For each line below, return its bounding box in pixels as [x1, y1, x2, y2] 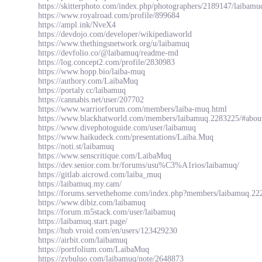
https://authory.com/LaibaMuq [38, 77, 138, 85]
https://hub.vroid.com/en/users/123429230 [38, 226, 177, 235]
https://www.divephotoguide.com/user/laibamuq [38, 123, 196, 132]
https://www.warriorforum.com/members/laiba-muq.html [38, 105, 227, 113]
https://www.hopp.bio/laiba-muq [38, 67, 145, 76]
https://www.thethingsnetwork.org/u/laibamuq [38, 39, 189, 48]
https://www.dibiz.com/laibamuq [38, 198, 146, 207]
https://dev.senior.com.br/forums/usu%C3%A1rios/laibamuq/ [38, 161, 239, 170]
